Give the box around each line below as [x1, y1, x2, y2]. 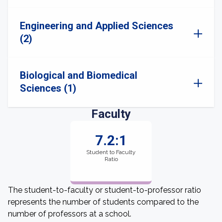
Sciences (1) [20, 82, 76, 94]
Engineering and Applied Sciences [20, 20, 173, 32]
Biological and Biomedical [20, 69, 137, 81]
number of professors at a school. [8, 209, 131, 219]
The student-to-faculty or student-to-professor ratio [8, 185, 201, 195]
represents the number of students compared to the [8, 197, 199, 207]
